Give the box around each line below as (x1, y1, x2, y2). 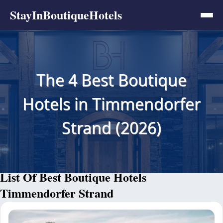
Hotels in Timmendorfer (22, 93, 201, 114)
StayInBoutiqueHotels (10, 6, 122, 23)
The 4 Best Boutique (36, 69, 187, 91)
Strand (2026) (62, 116, 161, 138)
